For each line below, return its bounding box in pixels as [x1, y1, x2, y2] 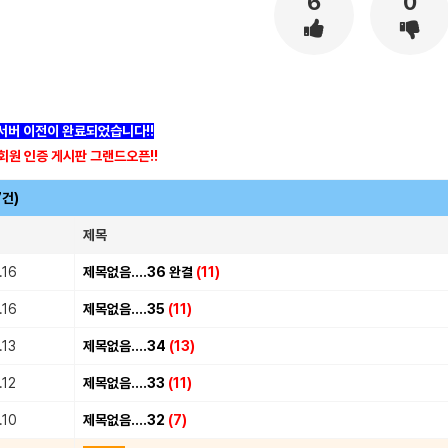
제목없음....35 [83, 301, 168, 318]
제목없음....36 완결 [83, 264, 196, 281]
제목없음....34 [83, 338, 169, 355]
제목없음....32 [83, 412, 168, 429]
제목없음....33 [83, 375, 168, 392]
